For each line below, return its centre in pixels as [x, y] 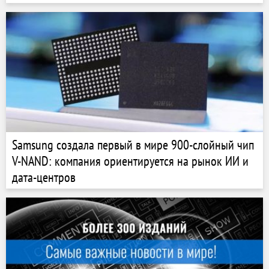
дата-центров [44, 177]
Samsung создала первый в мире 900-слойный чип [133, 145]
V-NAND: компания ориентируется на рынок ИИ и [130, 161]
